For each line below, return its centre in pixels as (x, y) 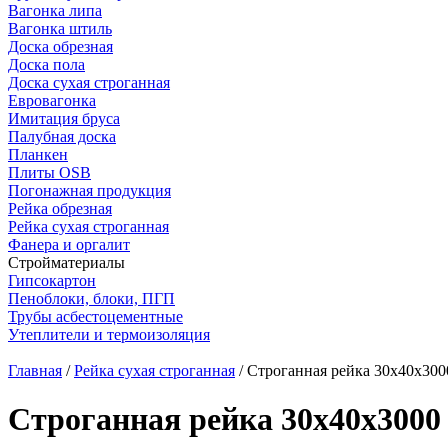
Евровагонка (52, 100)
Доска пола (46, 64)
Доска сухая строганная (89, 82)
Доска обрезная (60, 46)
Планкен (38, 154)
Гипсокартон (52, 280)
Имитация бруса (64, 118)
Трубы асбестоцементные (95, 316)
